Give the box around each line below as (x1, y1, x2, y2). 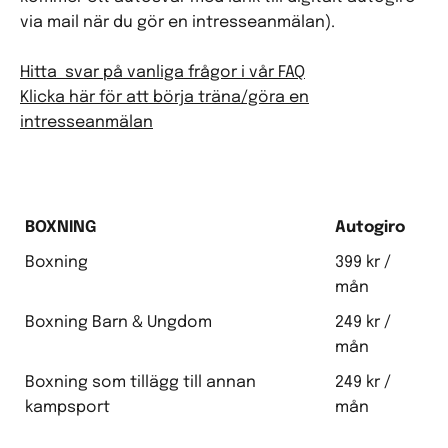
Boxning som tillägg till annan (25, 374, 256, 391)
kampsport (25, 399, 110, 416)
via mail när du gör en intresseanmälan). (20, 14, 335, 31)
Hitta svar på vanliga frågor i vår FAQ (20, 64, 305, 81)
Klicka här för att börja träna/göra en (20, 89, 309, 106)
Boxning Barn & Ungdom (25, 314, 212, 331)
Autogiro (335, 219, 405, 236)
